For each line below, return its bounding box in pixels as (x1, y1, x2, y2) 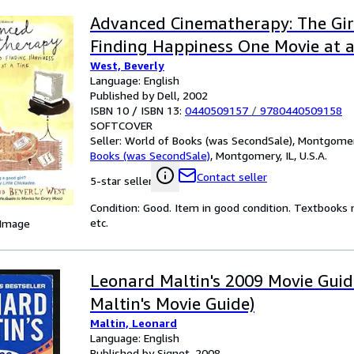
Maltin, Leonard (90, 316, 177, 330)
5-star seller (90, 174, 153, 187)
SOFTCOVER (90, 119, 153, 132)
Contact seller (197, 170, 267, 183)
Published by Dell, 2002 (90, 88, 208, 102)
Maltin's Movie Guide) (90, 294, 254, 314)
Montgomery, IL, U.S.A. (216, 149, 327, 162)
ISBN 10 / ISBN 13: (90, 104, 185, 117)
